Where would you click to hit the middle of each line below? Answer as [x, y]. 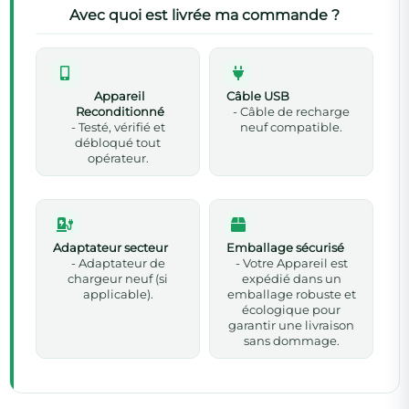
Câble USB [258, 96]
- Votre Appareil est [291, 263]
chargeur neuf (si [118, 278]
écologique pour [291, 309]
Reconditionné [120, 111]
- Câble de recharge [291, 111]
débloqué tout [118, 142]
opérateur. [118, 158]
